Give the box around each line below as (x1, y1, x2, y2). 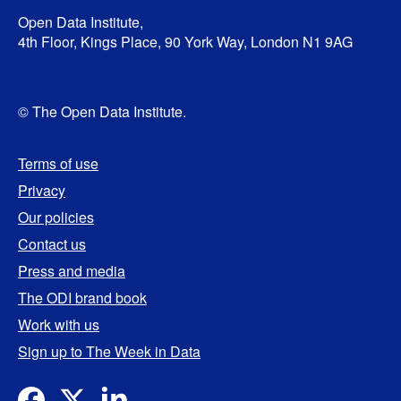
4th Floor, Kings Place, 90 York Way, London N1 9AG (18, 31, 353, 52)
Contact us (18, 234, 86, 254)
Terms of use (18, 153, 98, 174)
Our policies (18, 207, 94, 227)
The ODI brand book (18, 287, 147, 308)
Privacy (18, 180, 65, 200)
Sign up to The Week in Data (18, 341, 200, 362)
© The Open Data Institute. (18, 101, 186, 122)
